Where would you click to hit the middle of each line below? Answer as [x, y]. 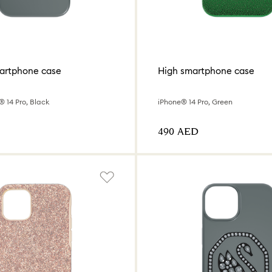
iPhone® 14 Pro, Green [195, 101]
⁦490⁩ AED [178, 132]
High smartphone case [206, 71]
